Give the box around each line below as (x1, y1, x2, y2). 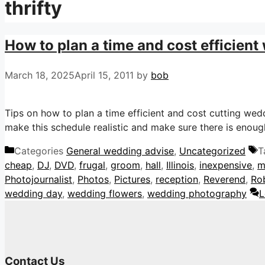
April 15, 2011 (75, 69, 134, 82)
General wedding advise (66, 145, 174, 157)
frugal (79, 159, 105, 172)
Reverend (203, 173, 245, 186)
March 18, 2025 (5, 69, 75, 82)
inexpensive (199, 159, 252, 172)
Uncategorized (179, 145, 245, 157)
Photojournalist (5, 173, 72, 186)
